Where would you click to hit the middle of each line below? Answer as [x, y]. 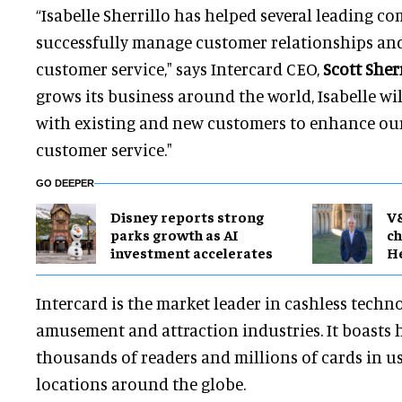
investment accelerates [192, 252]
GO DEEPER [65, 184]
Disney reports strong [187, 216]
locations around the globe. [141, 384]
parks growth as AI [175, 234]
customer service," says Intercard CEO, [179, 69]
